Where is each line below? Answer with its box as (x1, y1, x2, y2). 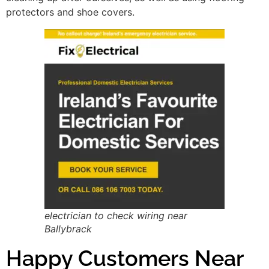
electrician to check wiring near (44, 209, 187, 222)
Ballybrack (44, 222, 92, 235)
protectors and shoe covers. (6, 5, 134, 18)
